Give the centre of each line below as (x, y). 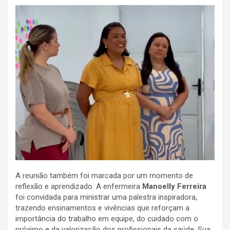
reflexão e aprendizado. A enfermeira (79, 187)
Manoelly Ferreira (174, 187)
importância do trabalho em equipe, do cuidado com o (107, 219)
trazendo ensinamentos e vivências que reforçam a (102, 208)
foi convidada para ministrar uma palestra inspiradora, (106, 197)
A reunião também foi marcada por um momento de (104, 176)
